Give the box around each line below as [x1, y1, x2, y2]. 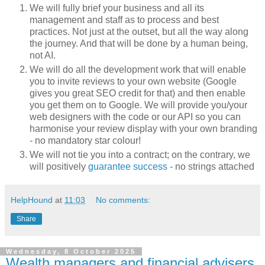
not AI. [30, 50, 56, 61]
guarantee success [88, 161, 167, 172]
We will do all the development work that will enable [30, 64, 246, 75]
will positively [30, 161, 88, 172]
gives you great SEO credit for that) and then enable [30, 88, 245, 99]
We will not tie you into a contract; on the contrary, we [30, 150, 250, 160]
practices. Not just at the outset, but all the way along [30, 27, 248, 37]
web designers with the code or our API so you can [30, 112, 241, 122]
